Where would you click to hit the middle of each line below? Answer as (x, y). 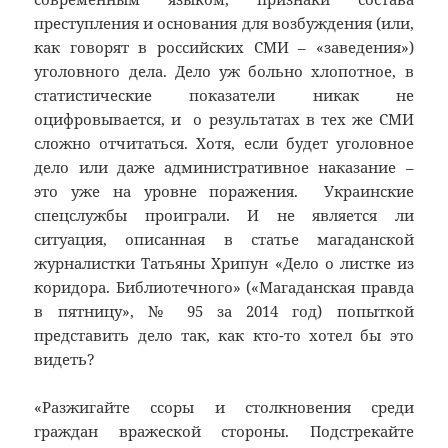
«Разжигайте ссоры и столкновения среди (224, 407)
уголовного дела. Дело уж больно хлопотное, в (224, 71)
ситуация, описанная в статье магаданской (224, 239)
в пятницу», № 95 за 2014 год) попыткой (224, 311)
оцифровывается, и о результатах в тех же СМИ (224, 119)
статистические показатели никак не (224, 95)
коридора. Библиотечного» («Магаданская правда (224, 287)
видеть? (65, 359)
